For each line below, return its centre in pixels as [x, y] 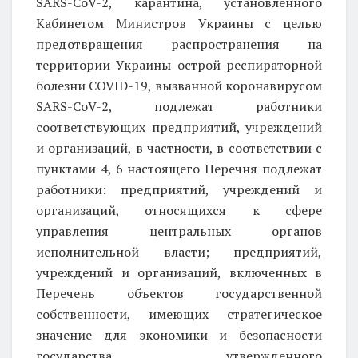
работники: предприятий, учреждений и [179, 189]
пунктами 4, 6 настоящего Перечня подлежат [179, 168]
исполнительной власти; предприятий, [179, 251]
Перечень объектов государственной [179, 293]
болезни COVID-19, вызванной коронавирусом [179, 85]
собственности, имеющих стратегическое [179, 314]
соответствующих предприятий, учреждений [179, 127]
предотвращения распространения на [179, 44]
